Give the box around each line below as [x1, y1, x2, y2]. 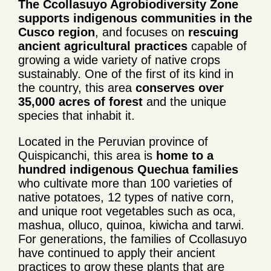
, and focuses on [95, 25, 184, 39]
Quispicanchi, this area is [18, 148, 152, 162]
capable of [188, 39, 247, 53]
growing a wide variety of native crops [18, 53, 220, 67]
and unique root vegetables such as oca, [18, 204, 236, 218]
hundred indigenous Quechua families [18, 162, 238, 176]
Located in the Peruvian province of [18, 134, 208, 148]
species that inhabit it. [18, 108, 135, 122]
